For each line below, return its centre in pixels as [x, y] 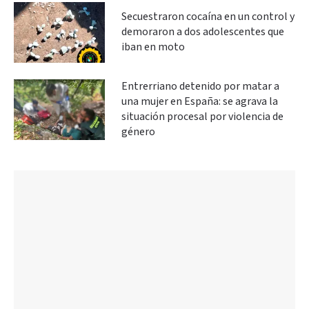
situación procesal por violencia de [202, 117]
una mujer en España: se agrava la [200, 101]
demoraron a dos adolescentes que [203, 32]
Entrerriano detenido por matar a [200, 86]
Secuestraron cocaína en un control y [208, 17]
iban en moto [153, 47]
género [138, 132]
